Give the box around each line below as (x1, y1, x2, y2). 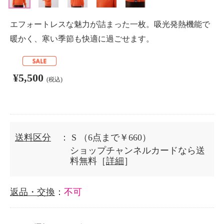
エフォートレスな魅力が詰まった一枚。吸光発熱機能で (10, 20, 210, 28)
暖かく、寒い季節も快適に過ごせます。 (10, 34, 154, 43)
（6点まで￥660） (79, 132, 151, 142)
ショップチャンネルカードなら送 (70, 145, 205, 155)
